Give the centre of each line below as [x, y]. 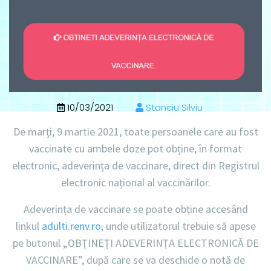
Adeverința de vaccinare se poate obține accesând [135, 209]
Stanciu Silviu [173, 107]
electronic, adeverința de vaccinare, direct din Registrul [135, 165]
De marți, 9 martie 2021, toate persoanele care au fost [135, 131]
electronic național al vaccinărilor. [135, 182]
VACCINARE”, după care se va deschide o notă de [135, 260]
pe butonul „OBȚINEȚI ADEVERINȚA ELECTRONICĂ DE [135, 243]
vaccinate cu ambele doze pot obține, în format [135, 148]
